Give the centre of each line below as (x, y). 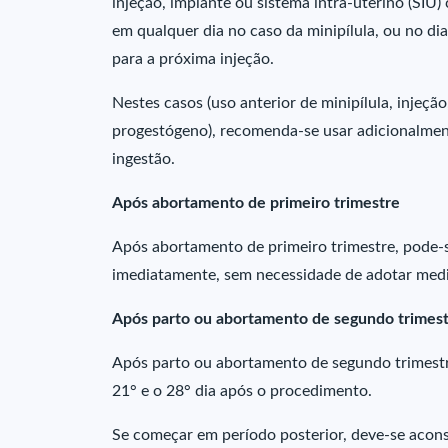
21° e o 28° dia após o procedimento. (242, 391)
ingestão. (143, 159)
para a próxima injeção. (193, 59)
